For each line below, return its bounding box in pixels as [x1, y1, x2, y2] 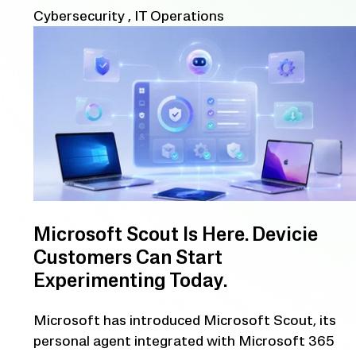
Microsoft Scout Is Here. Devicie [33, 226, 318, 246]
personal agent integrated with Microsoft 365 [33, 335, 335, 350]
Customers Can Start [33, 250, 222, 269]
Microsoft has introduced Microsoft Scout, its [33, 314, 336, 329]
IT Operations [134, 10, 224, 25]
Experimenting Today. [33, 273, 227, 292]
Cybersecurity [33, 10, 125, 25]
